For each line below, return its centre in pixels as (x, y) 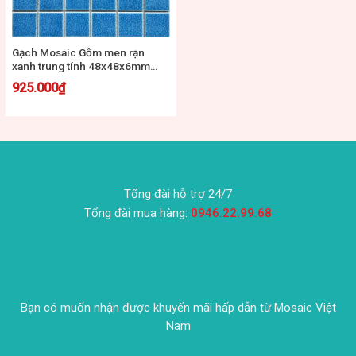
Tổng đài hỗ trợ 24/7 (178, 193)
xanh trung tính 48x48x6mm (81, 66)
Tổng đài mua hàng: (137, 213)
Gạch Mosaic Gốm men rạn (78, 52)
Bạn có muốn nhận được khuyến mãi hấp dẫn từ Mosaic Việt (178, 308)
